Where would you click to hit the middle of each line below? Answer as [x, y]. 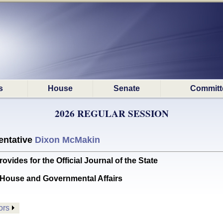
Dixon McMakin [67, 140]
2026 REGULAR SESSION [111, 113]
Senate [127, 88]
